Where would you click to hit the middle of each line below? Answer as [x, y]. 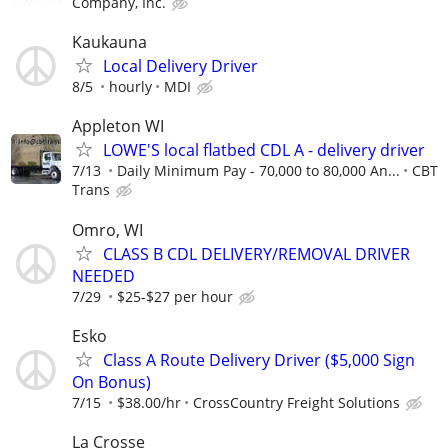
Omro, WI [107, 229]
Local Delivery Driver [180, 66]
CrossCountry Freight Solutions [296, 402]
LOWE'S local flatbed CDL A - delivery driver [264, 150]
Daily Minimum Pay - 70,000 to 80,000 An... [258, 171]
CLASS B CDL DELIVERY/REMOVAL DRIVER [256, 253]
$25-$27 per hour [175, 296]
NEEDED [103, 275]
